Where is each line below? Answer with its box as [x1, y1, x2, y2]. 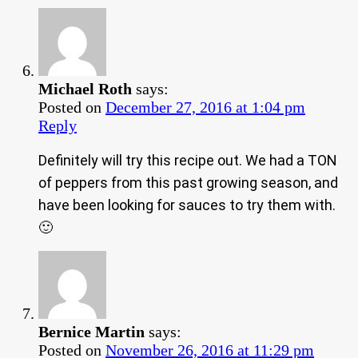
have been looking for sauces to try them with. [38, 196, 336, 213]
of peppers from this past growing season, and [38, 173, 338, 191]
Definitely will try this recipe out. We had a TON [38, 151, 337, 169]
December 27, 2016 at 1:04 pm [105, 97, 305, 116]
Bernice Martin [38, 322, 145, 340]
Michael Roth [38, 79, 132, 97]
